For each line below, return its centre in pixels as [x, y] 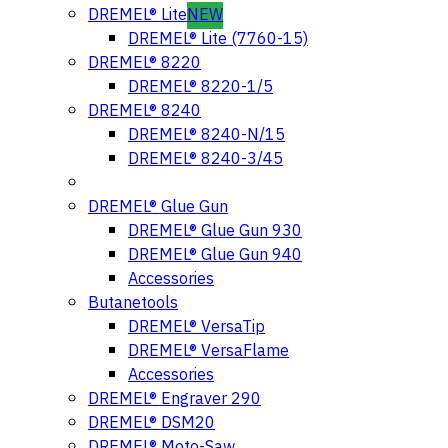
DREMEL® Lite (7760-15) [218, 39]
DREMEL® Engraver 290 [174, 399]
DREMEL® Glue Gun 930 [215, 231]
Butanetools [133, 303]
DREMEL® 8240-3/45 [205, 159]
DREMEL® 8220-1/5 [200, 87]
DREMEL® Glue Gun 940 [215, 255]
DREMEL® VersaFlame [208, 351]
